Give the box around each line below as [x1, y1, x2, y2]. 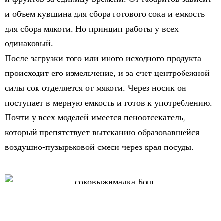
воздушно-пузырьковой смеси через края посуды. [5, 142, 196, 152]
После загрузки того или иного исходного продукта [5, 53, 201, 63]
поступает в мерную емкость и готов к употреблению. [5, 98, 212, 108]
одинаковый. [5, 38, 56, 48]
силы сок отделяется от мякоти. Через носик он [5, 83, 186, 93]
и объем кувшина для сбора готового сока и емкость [5, 9, 205, 19]
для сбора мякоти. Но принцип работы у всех [5, 24, 179, 34]
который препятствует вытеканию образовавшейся [5, 127, 199, 137]
